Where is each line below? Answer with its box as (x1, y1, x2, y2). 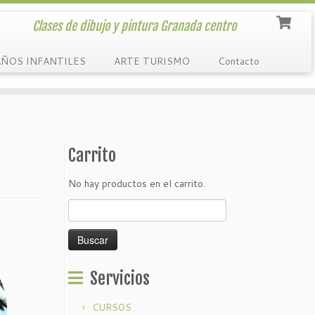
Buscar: (67, 199, 100, 213)
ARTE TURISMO (113, 54, 190, 68)
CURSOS (92, 301, 131, 314)
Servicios (90, 268, 150, 289)
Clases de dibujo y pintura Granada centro (32, 18, 236, 34)
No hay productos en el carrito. (68, 176, 205, 191)
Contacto (217, 54, 259, 68)
